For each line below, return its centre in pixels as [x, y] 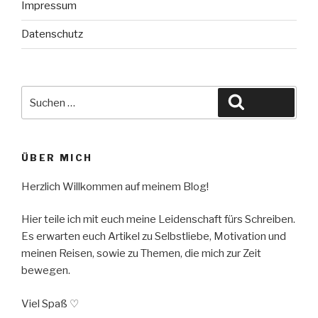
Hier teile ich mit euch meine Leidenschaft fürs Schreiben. [158, 220]
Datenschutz [52, 34]
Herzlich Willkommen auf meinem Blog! [115, 186]
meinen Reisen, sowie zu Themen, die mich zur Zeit [141, 254]
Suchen [265, 102]
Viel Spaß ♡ [50, 303]
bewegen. [46, 271]
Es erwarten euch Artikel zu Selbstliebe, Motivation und [154, 237]
